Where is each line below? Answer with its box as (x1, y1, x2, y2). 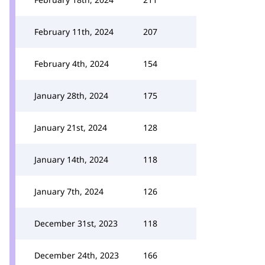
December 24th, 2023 (34, 250, 119, 261)
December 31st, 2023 (34, 218, 118, 229)
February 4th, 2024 (34, 58, 109, 69)
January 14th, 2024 (34, 154, 108, 165)
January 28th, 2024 (34, 90, 108, 101)
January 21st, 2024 (34, 122, 107, 133)
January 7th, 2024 (34, 186, 104, 197)
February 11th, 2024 (34, 26, 114, 37)
